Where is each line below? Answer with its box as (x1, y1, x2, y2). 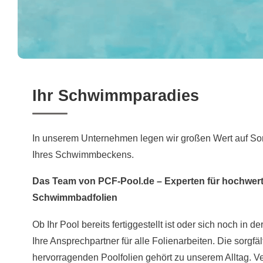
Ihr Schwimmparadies (32, 86, 199, 104)
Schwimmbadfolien (32, 193, 117, 203)
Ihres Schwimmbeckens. (32, 149, 134, 160)
